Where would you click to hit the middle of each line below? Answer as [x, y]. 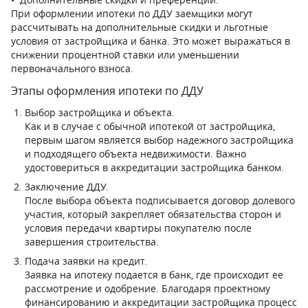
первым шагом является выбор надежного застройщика [159, 140]
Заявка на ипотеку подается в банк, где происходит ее [154, 275]
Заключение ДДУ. [68, 187]
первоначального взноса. [72, 68]
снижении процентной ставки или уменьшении [125, 55]
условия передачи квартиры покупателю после [138, 228]
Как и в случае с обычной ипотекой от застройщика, [150, 126]
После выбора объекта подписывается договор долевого [160, 200]
